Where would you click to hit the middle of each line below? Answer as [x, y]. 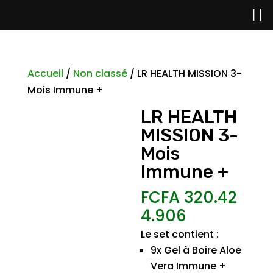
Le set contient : [180, 234]
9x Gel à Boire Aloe [196, 250]
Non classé [100, 73]
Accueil [45, 73]
